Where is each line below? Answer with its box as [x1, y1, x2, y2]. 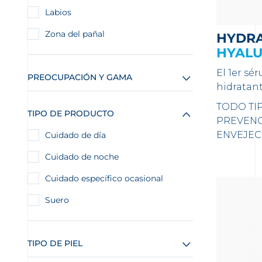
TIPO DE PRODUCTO [27, 108, 114, 119]
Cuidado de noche [45, 151, 119, 162]
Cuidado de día [45, 130, 106, 140]
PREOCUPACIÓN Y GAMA [27, 72, 132, 82]
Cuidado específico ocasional [45, 173, 163, 184]
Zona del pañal [45, 29, 105, 39]
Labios [45, 7, 71, 18]
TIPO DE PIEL [27, 238, 82, 249]
